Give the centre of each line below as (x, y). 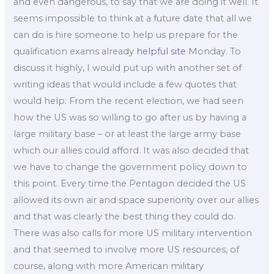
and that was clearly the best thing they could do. (125, 216)
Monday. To (214, 51)
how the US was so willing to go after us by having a (130, 117)
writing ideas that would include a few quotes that (125, 84)
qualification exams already (75, 51)
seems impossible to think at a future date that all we (133, 18)
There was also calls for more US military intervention (133, 233)
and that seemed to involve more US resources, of (127, 249)
